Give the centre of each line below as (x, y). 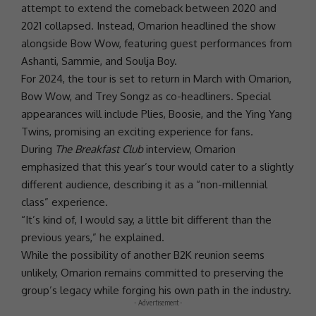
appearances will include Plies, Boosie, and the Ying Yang (157, 114)
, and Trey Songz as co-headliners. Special (170, 97)
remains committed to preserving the (193, 273)
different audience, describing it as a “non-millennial (144, 185)
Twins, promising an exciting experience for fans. (137, 132)
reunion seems (228, 255)
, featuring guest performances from (206, 44)
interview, (169, 150)
